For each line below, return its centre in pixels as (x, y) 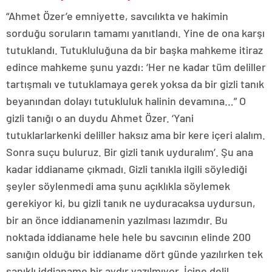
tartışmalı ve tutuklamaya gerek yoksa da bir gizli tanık (135, 84)
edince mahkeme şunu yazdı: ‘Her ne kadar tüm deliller (136, 67)
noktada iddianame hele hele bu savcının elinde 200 (128, 237)
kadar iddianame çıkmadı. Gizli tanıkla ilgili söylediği (127, 169)
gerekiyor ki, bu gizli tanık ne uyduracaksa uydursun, (131, 203)
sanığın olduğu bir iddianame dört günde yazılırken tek (134, 254)
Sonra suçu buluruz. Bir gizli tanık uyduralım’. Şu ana (130, 152)
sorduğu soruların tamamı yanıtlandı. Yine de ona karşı (135, 33)
